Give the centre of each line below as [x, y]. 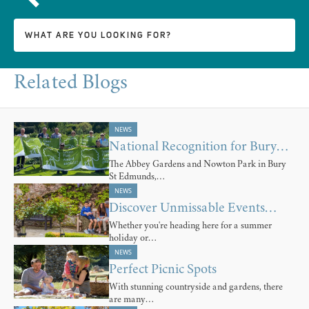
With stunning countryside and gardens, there [196, 287]
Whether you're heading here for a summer [190, 226]
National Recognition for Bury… [199, 147]
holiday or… [133, 238]
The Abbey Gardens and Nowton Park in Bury [198, 165]
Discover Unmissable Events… [193, 208]
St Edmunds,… [137, 177]
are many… [131, 300]
